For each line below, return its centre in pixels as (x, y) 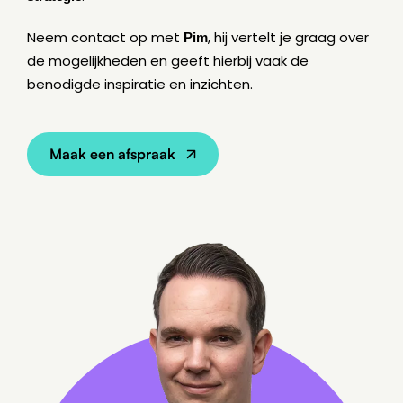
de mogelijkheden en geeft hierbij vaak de (168, 60)
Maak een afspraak (112, 153)
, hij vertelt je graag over (288, 37)
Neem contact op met (105, 37)
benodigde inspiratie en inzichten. (140, 84)
